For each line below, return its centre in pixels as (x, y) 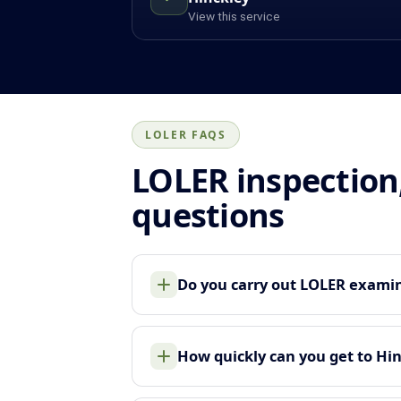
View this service (234, 16)
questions (208, 215)
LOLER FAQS (186, 134)
